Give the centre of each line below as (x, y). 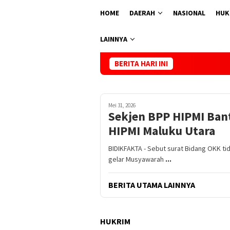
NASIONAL (189, 13)
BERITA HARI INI (141, 63)
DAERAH (142, 13)
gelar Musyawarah (137, 159)
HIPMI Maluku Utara (162, 130)
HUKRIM (115, 221)
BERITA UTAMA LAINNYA (152, 185)
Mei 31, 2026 (122, 105)
